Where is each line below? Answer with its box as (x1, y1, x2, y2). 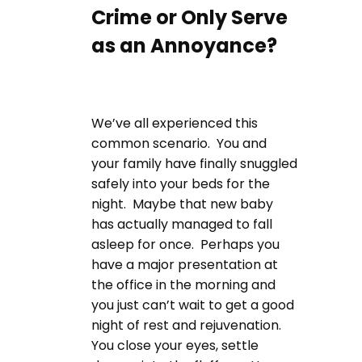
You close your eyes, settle (91, 335, 259, 355)
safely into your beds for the (91, 174, 270, 193)
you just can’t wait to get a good (91, 295, 294, 314)
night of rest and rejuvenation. (91, 315, 284, 335)
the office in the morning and (91, 275, 276, 294)
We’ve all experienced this (91, 113, 258, 133)
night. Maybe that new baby (91, 194, 273, 213)
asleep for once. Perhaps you (91, 234, 280, 254)
